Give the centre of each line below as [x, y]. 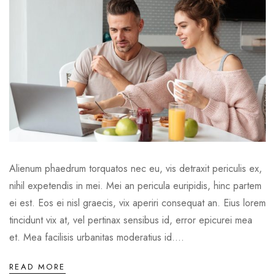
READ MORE [37, 266]
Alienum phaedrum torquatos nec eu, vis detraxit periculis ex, [136, 168]
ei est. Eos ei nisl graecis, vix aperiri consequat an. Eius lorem [137, 203]
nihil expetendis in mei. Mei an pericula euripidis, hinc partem [135, 185]
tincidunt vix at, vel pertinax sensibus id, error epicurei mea [131, 220]
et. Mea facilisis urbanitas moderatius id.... [97, 237]
